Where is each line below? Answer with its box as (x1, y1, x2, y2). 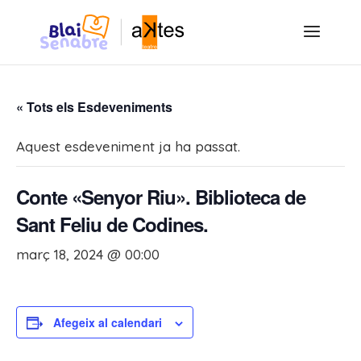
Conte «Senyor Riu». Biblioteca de (16, 183, 305, 210)
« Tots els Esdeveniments (16, 98, 172, 116)
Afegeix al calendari (53, 314, 162, 330)
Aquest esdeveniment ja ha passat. (16, 138, 240, 155)
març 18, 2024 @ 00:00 (16, 246, 160, 263)
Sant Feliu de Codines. (16, 210, 208, 238)
